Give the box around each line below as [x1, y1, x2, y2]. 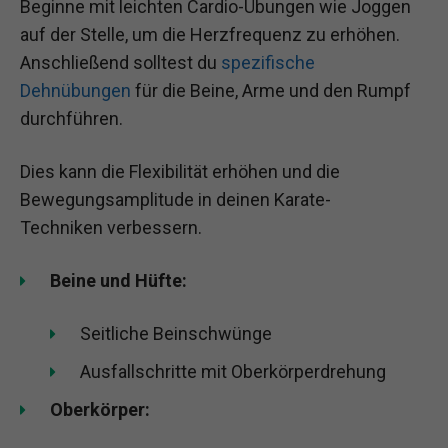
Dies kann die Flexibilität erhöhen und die [20, 160, 340, 182]
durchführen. [20, 107, 123, 129]
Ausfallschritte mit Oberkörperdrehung [80, 361, 386, 383]
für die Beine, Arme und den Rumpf [131, 79, 411, 101]
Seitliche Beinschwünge [80, 323, 272, 345]
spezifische [221, 51, 315, 73]
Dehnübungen [20, 79, 131, 101]
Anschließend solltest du [20, 51, 221, 73]
